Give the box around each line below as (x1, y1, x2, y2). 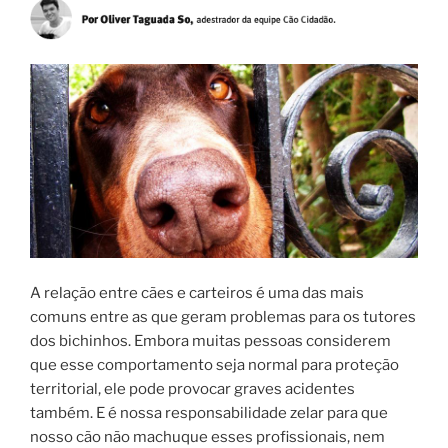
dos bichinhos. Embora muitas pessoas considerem (30, 331, 391, 350)
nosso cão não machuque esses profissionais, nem (30, 427, 385, 446)
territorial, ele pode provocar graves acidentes (30, 379, 355, 398)
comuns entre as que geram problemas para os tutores (30, 307, 416, 326)
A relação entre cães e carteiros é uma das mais (30, 283, 364, 302)
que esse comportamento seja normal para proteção (30, 355, 399, 374)
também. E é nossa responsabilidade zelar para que (30, 403, 388, 422)
